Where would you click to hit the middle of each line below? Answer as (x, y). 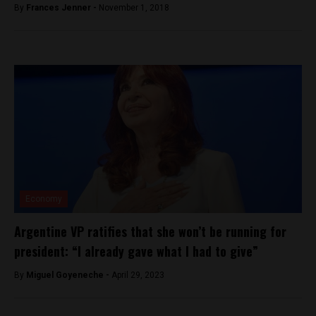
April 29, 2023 (138, 275)
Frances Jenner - (62, 7)
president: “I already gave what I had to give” (136, 251)
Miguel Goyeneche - (69, 275)
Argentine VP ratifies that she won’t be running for (150, 231)
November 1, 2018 (134, 7)
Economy (44, 199)
